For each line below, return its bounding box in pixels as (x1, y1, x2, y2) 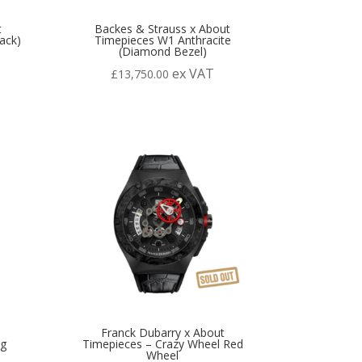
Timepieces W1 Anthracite (94, 32, 231, 48)
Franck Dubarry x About (100, 324, 225, 340)
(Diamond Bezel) (118, 44, 207, 60)
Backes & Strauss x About (95, 21, 231, 37)
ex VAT (172, 65, 215, 83)
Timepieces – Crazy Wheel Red (82, 335, 243, 351)
